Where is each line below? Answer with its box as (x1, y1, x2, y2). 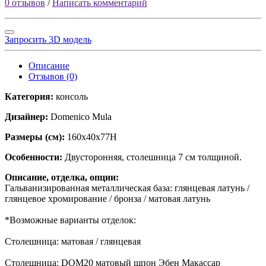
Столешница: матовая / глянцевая (5, 236, 141, 246)
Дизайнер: (5, 111, 50, 122)
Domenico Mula (50, 111, 112, 122)
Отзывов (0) (28, 71, 77, 81)
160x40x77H (67, 131, 117, 142)
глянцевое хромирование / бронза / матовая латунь (5, 193, 210, 204)
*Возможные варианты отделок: (5, 214, 136, 225)
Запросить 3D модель (5, 34, 91, 45)
